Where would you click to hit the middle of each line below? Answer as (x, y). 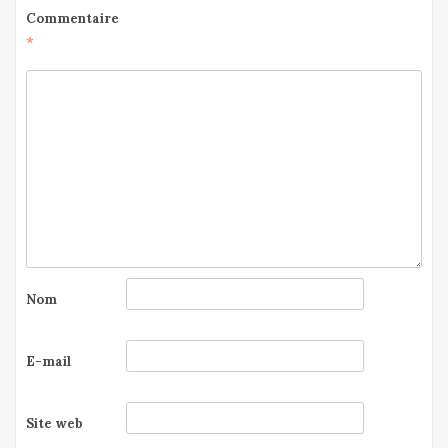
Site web (54, 424)
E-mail (48, 362)
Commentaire (72, 19)
